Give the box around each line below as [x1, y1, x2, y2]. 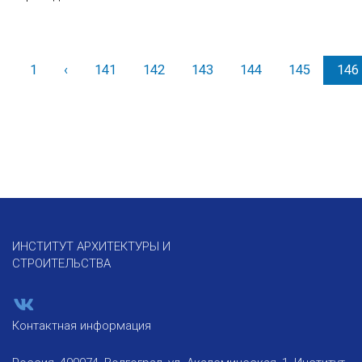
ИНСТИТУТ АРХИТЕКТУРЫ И [12, 239, 170, 255]
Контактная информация [12, 318, 151, 334]
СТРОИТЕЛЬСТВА [12, 256, 111, 271]
